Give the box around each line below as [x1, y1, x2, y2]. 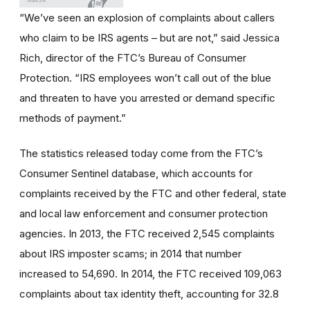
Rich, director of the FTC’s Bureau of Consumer [19, 51, 246, 64]
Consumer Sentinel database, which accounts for [19, 166, 253, 180]
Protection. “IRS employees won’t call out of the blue [19, 71, 271, 84]
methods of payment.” [19, 111, 126, 125]
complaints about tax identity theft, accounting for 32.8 [19, 286, 279, 300]
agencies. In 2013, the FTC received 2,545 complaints [19, 226, 275, 240]
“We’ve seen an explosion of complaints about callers [19, 10, 275, 24]
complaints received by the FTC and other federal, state [19, 186, 286, 200]
